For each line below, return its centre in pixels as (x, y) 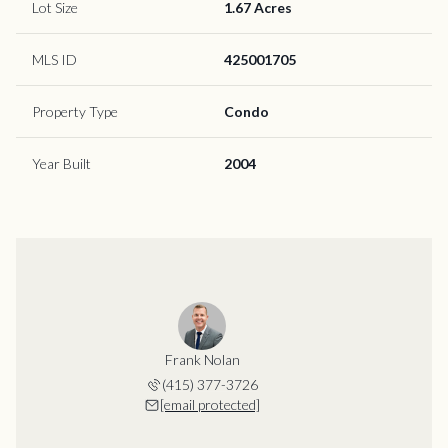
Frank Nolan (202, 359)
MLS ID (54, 59)
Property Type (75, 111)
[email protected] (210, 404)
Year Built (61, 163)
